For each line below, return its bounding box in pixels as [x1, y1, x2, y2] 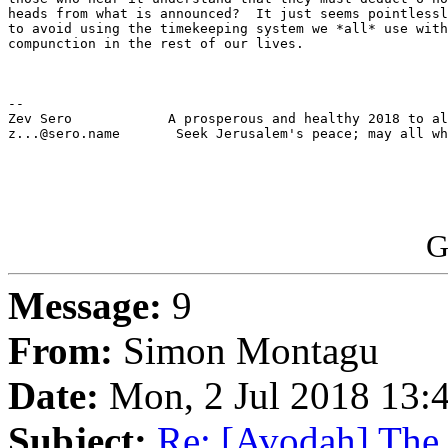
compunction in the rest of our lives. [8, 36, 304, 52]
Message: [8, 284, 162, 328]
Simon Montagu [113, 329, 379, 373]
